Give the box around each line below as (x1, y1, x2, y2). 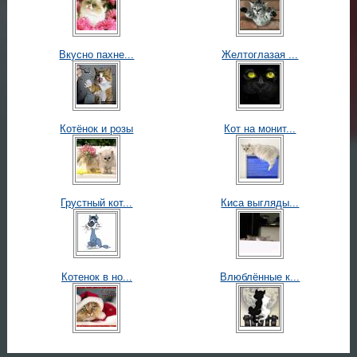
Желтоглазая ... (222, 49, 299, 61)
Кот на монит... (224, 123, 296, 135)
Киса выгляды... (221, 197, 300, 210)
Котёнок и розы (60, 123, 134, 135)
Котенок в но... (61, 271, 132, 284)
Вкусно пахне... (59, 49, 135, 61)
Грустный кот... (61, 197, 133, 210)
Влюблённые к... (220, 271, 300, 284)
